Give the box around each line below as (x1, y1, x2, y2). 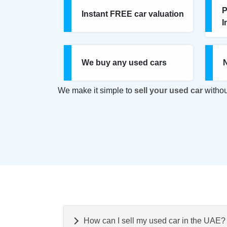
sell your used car (134, 86, 205, 95)
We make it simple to (58, 86, 134, 95)
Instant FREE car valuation (82, 9, 184, 18)
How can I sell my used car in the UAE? (84, 216, 225, 225)
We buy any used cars (82, 58, 167, 67)
